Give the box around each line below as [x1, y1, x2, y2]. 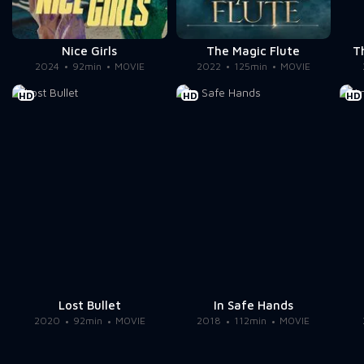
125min [233, 59, 267, 72]
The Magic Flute [206, 43, 301, 58]
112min [234, 314, 267, 327]
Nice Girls [62, 43, 118, 58]
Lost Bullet [58, 298, 121, 313]
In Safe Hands [213, 298, 293, 313]
